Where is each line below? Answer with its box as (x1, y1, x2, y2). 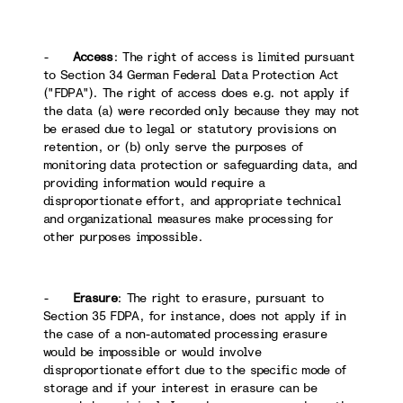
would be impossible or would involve (43, 344, 261, 361)
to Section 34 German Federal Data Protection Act (43, 67, 339, 84)
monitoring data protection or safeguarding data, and (43, 157, 357, 174)
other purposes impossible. (43, 228, 202, 246)
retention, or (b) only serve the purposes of (43, 139, 303, 156)
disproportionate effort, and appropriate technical (43, 193, 341, 210)
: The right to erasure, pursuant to (116, 290, 324, 307)
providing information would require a (43, 175, 265, 192)
